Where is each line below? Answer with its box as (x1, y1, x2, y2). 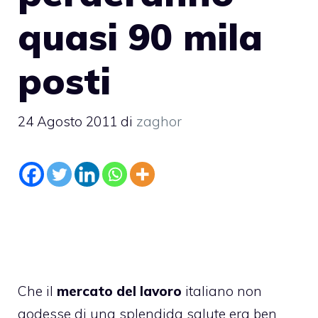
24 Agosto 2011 (18, 113, 117, 130)
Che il (18, 283, 57, 300)
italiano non (185, 283, 262, 300)
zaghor (136, 113, 182, 130)
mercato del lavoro (57, 283, 185, 300)
